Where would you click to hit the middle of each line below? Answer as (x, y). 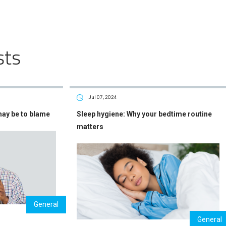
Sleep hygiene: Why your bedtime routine (144, 114)
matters (90, 126)
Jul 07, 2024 (102, 97)
